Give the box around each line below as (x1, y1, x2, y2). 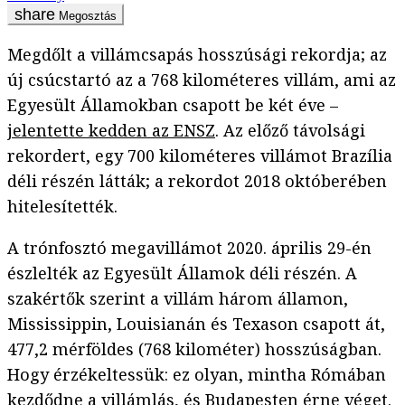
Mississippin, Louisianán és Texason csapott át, (7, 313, 385, 335)
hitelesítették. (7, 195, 118, 218)
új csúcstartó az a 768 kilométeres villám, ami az (7, 69, 396, 91)
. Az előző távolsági (215, 119, 365, 142)
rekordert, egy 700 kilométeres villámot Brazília (7, 145, 392, 167)
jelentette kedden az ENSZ (7, 119, 215, 142)
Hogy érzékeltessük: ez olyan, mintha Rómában (7, 363, 386, 386)
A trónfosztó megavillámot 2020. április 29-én (7, 237, 372, 259)
